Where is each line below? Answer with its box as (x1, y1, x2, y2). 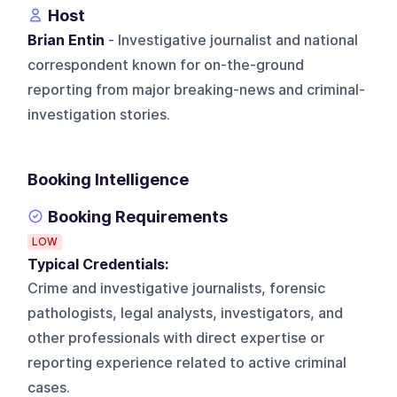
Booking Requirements (48, 206, 229, 226)
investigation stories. (27, 105, 171, 123)
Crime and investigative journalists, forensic (27, 279, 326, 297)
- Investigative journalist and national (105, 31, 359, 49)
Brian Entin (27, 31, 105, 49)
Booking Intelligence (27, 169, 190, 189)
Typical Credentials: (27, 255, 176, 273)
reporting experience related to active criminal (27, 354, 347, 371)
